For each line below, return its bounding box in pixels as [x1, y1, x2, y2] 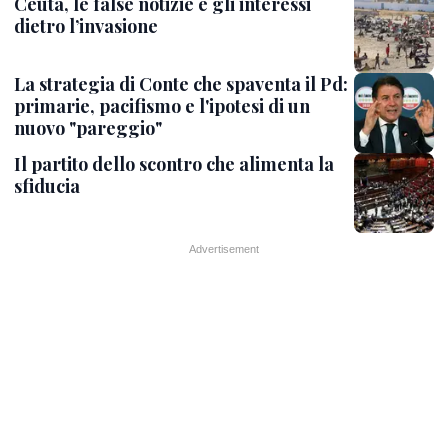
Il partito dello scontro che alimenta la [14, 152, 334, 176]
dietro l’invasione [14, 14, 158, 38]
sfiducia [14, 174, 80, 198]
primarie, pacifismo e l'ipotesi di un [14, 94, 310, 118]
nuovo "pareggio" [14, 116, 162, 140]
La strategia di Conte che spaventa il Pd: [14, 72, 348, 96]
